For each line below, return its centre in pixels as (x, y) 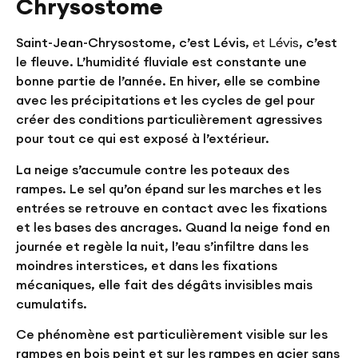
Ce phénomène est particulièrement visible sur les (172, 334)
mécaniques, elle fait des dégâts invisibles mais (164, 284)
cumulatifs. (52, 303)
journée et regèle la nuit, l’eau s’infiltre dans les (162, 246)
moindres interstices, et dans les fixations (147, 265)
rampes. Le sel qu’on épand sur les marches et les (169, 188)
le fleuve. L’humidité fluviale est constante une (161, 62)
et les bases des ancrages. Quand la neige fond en (173, 227)
